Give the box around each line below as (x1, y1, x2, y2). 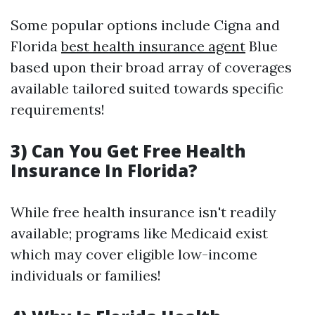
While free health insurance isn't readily (11, 203, 276, 221)
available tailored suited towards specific (11, 79, 283, 97)
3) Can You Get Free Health (11, 139, 246, 162)
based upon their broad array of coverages (11, 58, 292, 76)
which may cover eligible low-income (11, 245, 257, 263)
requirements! (11, 101, 105, 118)
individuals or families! (11, 266, 161, 284)
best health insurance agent (61, 37, 245, 55)
